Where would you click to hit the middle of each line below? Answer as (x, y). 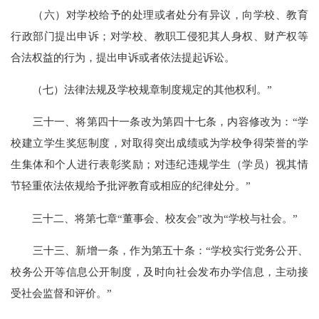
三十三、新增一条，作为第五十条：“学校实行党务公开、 (159, 250)
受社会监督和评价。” (62, 293)
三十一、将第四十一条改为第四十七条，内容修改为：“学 (159, 122)
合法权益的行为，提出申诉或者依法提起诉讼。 (123, 57)
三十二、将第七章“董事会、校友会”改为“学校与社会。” (155, 218)
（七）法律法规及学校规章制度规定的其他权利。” (142, 90)
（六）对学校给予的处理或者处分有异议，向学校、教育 (159, 15)
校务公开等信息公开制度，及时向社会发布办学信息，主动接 (159, 271)
